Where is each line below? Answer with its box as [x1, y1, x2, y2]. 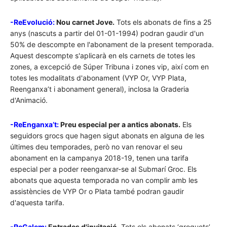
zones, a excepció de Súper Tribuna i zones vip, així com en [10, 62, 209, 71]
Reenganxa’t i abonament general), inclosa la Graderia [10, 85, 189, 94]
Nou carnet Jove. [55, 18, 115, 27]
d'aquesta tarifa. [10, 198, 64, 207]
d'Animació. [10, 96, 48, 105]
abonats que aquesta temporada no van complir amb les [10, 176, 198, 185]
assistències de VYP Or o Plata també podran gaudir [10, 187, 184, 196]
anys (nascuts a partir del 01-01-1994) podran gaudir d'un [10, 29, 204, 38]
